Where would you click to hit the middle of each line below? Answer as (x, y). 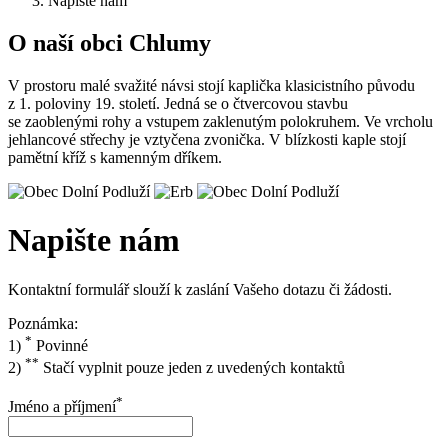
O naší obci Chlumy (109, 42)
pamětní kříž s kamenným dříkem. (115, 157)
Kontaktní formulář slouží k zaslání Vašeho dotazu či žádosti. (200, 289)
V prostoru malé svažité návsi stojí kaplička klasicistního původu (211, 85)
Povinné (60, 346)
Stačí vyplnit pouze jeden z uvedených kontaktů (192, 368)
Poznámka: (43, 323)
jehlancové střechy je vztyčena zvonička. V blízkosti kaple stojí (207, 139)
